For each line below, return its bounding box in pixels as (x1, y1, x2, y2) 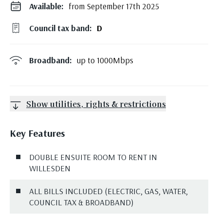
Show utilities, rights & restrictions (26, 98, 166, 109)
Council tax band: (29, 23, 92, 33)
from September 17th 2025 (69, 1, 159, 11)
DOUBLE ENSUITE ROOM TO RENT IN (29, 152, 157, 162)
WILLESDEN (29, 163, 71, 173)
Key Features (10, 127, 65, 139)
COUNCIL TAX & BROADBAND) (29, 197, 134, 207)
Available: (29, 1, 64, 11)
